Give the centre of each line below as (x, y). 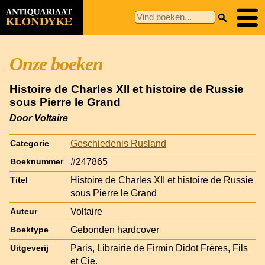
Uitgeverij (29, 248)
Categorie (30, 143)
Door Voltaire (39, 118)
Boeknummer (37, 161)
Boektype (29, 230)
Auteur (24, 211)
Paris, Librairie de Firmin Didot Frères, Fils (159, 248)
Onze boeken (56, 64)
